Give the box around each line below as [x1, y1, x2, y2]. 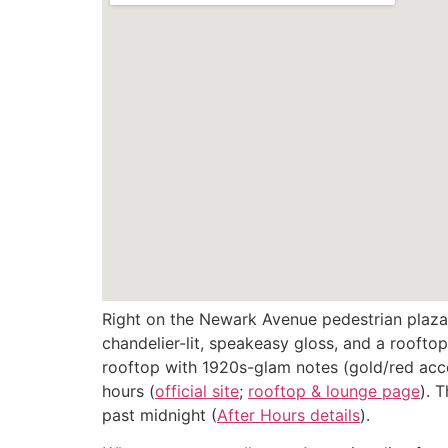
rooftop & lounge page [248, 380, 420, 401]
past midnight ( [102, 404, 217, 425]
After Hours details [217, 404, 360, 425]
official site [155, 380, 239, 401]
